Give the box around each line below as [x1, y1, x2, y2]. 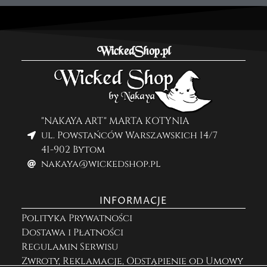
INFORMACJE [100, 194, 167, 208]
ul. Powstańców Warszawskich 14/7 [41, 129, 218, 142]
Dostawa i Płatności [21, 226, 123, 240]
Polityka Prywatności [21, 212, 132, 225]
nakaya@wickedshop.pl [41, 157, 161, 171]
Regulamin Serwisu [21, 240, 118, 254]
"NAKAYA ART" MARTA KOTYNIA [41, 114, 189, 128]
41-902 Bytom [41, 143, 105, 157]
